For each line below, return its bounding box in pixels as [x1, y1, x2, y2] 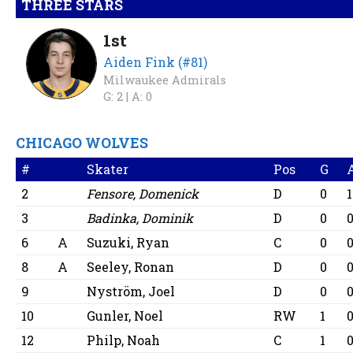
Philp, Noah [87, 332, 161, 349]
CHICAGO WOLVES [16, 134, 149, 153]
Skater [87, 161, 129, 178]
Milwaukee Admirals [103, 72, 227, 88]
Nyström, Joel [87, 283, 176, 300]
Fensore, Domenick [87, 185, 199, 203]
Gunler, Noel [87, 307, 164, 325]
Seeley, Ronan [87, 258, 175, 276]
